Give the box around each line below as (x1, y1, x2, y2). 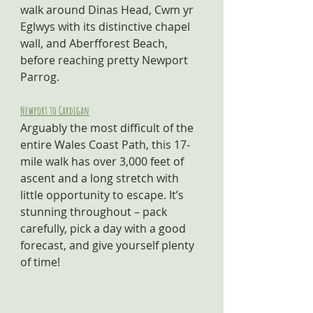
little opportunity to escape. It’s (20, 187, 187, 203)
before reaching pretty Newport (20, 52, 191, 68)
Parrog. (20, 69, 59, 85)
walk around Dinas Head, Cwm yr (20, 2, 196, 17)
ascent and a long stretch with (20, 170, 182, 186)
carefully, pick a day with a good (20, 221, 189, 236)
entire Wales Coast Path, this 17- (20, 137, 190, 152)
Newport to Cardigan (20, 103, 89, 117)
